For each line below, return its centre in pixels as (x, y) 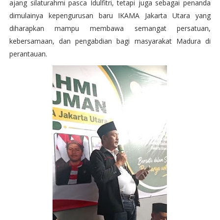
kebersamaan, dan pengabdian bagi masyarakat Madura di (110, 41)
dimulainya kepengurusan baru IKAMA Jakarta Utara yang (110, 15)
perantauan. (28, 54)
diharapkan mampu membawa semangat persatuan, (110, 28)
